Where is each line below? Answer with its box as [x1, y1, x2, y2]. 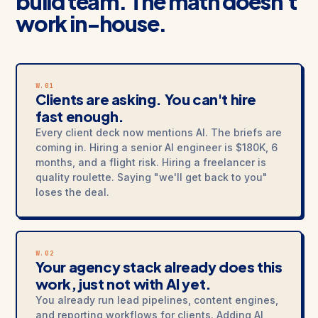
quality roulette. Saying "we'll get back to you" [35, 171, 268, 183]
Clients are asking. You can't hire [35, 90, 256, 108]
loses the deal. [35, 186, 109, 198]
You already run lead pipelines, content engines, [35, 294, 278, 306]
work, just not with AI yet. [35, 275, 212, 292]
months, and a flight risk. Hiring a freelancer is [35, 156, 266, 168]
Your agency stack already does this [35, 258, 283, 275]
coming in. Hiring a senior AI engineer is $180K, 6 [35, 141, 278, 153]
